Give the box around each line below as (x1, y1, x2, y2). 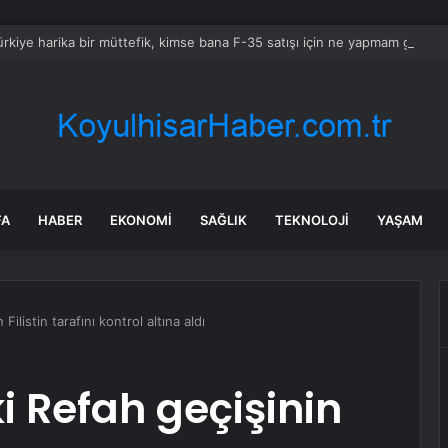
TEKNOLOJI (275, 212, 349, 228)
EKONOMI (110, 212, 172, 228)
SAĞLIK (200, 212, 247, 228)
